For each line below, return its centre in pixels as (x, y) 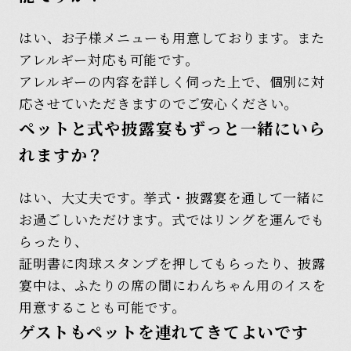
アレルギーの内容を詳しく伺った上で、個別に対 (172, 81)
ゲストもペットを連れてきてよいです (164, 331)
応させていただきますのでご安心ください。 (159, 103)
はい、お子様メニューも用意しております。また (172, 37)
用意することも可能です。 (102, 306)
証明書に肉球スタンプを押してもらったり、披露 (172, 262)
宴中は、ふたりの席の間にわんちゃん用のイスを (172, 284)
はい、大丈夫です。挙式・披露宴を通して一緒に (172, 197)
